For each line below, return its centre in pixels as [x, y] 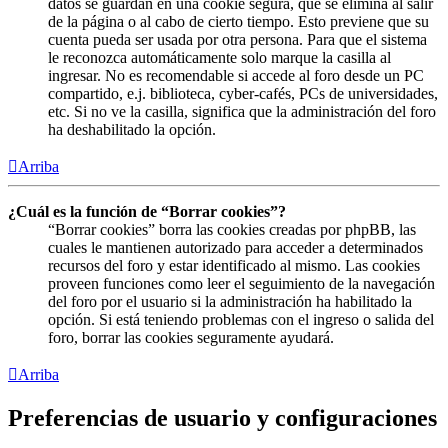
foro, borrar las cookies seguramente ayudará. [191, 338]
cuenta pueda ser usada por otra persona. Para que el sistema [237, 40]
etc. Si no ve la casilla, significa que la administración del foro [242, 112]
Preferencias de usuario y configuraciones [222, 418]
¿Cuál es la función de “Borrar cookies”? [147, 212]
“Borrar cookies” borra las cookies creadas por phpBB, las [232, 230]
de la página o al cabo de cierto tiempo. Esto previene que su [238, 22]
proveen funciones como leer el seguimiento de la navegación [241, 284]
